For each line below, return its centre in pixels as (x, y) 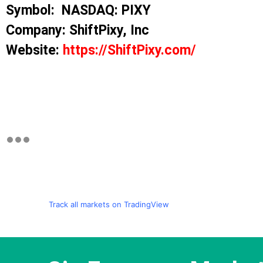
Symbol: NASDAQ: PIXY (82, 11)
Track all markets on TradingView (109, 204)
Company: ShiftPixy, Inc (77, 31)
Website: (34, 50)
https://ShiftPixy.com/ (129, 50)
